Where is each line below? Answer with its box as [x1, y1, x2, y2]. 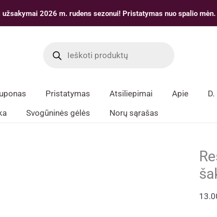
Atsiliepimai [109, 89, 153, 98]
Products [42, 41, 77, 50]
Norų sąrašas [109, 108, 158, 118]
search [42, 49, 67, 59]
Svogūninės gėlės [26, 108, 90, 118]
